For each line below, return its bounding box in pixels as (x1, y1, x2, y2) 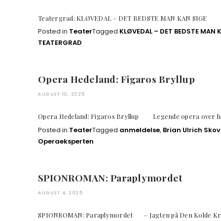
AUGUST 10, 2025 (38, 91, 85, 98)
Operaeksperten (38, 136, 94, 146)
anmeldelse (119, 125, 160, 135)
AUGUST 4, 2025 (38, 189, 83, 196)
